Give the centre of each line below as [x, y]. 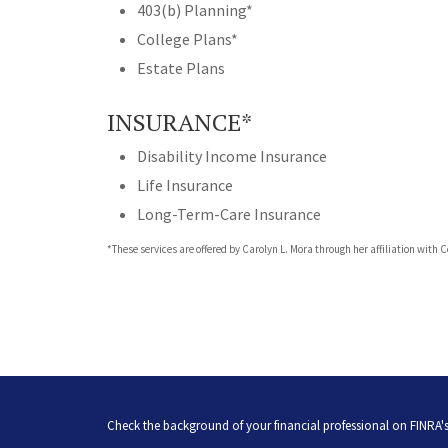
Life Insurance [185, 185]
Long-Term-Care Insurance [229, 214]
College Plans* [187, 39]
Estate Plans [181, 68]
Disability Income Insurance [232, 156]
